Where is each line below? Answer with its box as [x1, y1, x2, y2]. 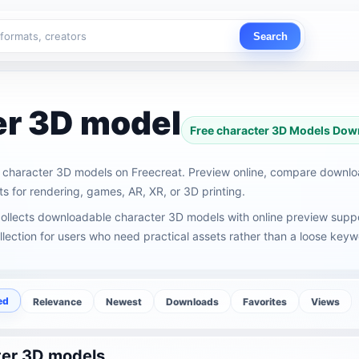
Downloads [166, 295, 219, 308]
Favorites [243, 295, 287, 308]
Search [252, 30, 288, 42]
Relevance [33, 295, 82, 308]
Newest [106, 295, 142, 308]
